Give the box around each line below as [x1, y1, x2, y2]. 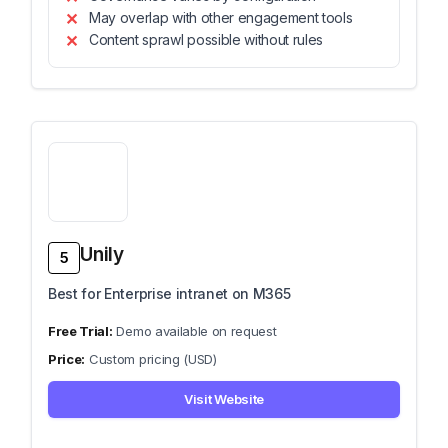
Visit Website [184, 391, 264, 407]
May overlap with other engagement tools [89, 9, 353, 26]
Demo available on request [116, 323, 277, 339]
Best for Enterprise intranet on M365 [48, 285, 291, 302]
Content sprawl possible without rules [89, 31, 324, 48]
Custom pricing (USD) [89, 351, 217, 367]
